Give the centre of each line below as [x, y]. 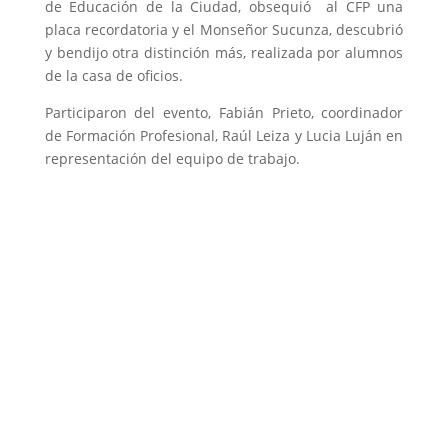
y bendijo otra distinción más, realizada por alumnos [224, 52]
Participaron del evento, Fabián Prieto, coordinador [224, 112]
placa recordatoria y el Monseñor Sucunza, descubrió [224, 29]
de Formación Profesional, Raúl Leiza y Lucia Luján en [224, 135]
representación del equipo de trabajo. [172, 158]
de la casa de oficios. [113, 75]
